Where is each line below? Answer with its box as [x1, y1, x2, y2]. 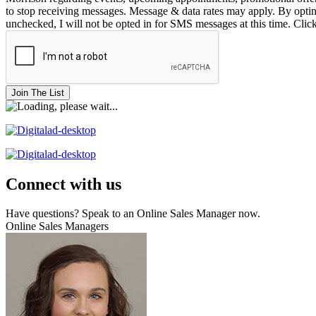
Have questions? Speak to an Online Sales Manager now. [6, 207, 260, 220]
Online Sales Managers [6, 220, 109, 233]
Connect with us [6, 174, 121, 193]
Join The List [11, 87, 64, 98]
